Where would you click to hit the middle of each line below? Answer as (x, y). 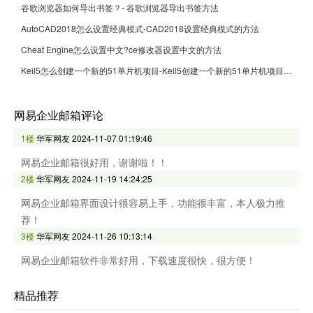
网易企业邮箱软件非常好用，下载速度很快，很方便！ (138, 260)
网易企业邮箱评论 (59, 115)
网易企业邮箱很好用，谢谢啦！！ (94, 162)
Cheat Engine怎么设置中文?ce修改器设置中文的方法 (121, 49)
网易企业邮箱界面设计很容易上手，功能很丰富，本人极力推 (153, 202)
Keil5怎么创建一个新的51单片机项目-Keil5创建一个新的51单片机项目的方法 (288, 70)
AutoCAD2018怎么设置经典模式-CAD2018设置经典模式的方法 (140, 28)
